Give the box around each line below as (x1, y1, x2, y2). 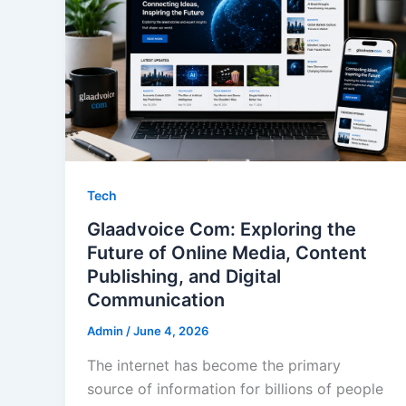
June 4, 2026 (133, 324, 208, 339)
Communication (87, 289, 225, 312)
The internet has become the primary (87, 355, 341, 374)
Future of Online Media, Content (87, 242, 367, 265)
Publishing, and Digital (87, 266, 281, 288)
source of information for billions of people (87, 379, 383, 398)
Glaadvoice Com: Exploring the (87, 218, 356, 241)
